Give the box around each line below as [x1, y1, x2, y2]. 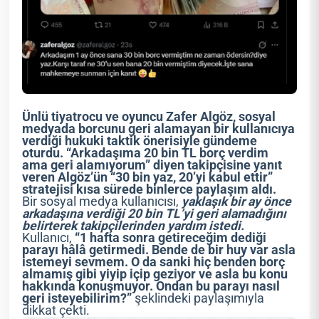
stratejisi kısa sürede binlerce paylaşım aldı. [22, 182, 277, 197]
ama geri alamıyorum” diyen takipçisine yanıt [22, 157, 283, 172]
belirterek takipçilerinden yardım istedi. [22, 218, 245, 233]
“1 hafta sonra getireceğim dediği [75, 230, 267, 245]
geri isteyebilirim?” [22, 291, 132, 305]
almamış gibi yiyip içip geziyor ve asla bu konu [22, 266, 288, 281]
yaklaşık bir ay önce [182, 194, 292, 209]
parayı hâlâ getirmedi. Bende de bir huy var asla [22, 242, 296, 257]
